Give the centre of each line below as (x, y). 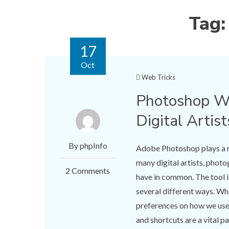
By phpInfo (88, 145)
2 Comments (88, 170)
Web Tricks (159, 77)
